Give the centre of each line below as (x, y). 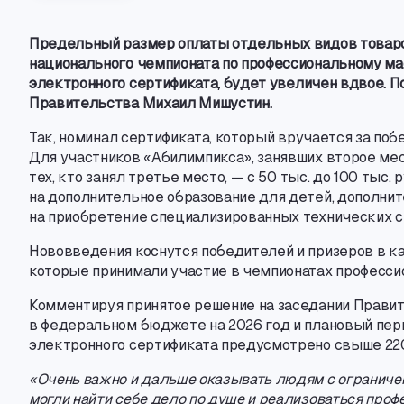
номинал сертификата (134, 138)
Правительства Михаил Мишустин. (151, 103)
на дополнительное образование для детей (180, 197)
